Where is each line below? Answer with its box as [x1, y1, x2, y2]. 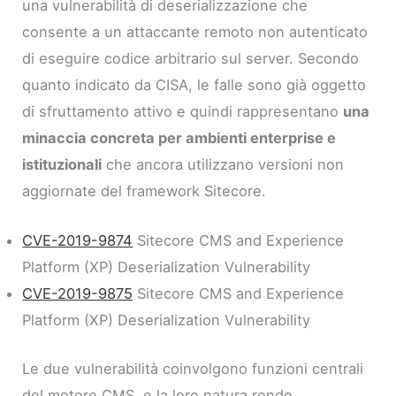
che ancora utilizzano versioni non [102, 156, 345, 174]
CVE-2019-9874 [22, 232, 133, 250]
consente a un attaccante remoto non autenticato [22, 23, 369, 42]
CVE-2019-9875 [22, 285, 133, 303]
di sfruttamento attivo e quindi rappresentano [22, 103, 344, 121]
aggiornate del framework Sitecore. [22, 182, 267, 201]
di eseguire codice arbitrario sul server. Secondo [22, 49, 360, 68]
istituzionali [22, 156, 103, 174]
